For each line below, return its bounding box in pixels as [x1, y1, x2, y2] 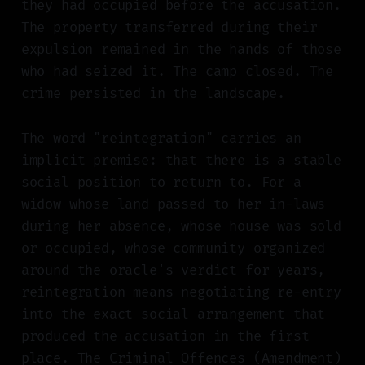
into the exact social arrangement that [20, 306, 326, 323]
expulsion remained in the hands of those [20, 41, 341, 59]
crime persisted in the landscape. [20, 85, 286, 103]
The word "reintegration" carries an [20, 130, 301, 147]
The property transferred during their [20, 19, 318, 37]
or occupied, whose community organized [20, 240, 326, 257]
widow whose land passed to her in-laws [20, 196, 326, 213]
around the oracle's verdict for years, [20, 262, 326, 279]
